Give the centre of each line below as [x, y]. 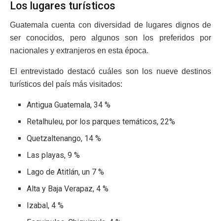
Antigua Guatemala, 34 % [69, 105]
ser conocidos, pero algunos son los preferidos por [110, 38]
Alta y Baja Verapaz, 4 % [68, 189]
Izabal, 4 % [45, 206]
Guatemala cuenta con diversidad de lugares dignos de [110, 25]
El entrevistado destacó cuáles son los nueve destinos [110, 72]
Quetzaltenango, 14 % [64, 139]
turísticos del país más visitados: [66, 84]
